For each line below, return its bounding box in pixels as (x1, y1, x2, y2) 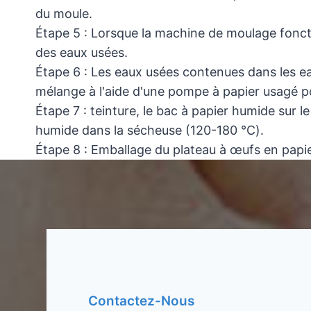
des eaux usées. (35, 44, 128, 60)
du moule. (35, 6, 92, 21)
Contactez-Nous (88, 293, 194, 309)
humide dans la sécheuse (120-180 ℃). (35, 122, 264, 137)
